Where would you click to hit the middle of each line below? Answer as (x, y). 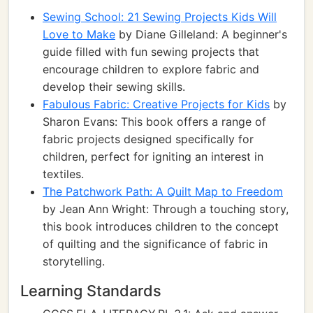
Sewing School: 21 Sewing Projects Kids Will (160, 17)
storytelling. (74, 261)
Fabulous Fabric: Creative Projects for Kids (156, 104)
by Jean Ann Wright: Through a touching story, (166, 209)
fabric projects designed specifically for (148, 139)
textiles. (63, 174)
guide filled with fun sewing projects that (151, 52)
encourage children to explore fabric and (151, 69)
